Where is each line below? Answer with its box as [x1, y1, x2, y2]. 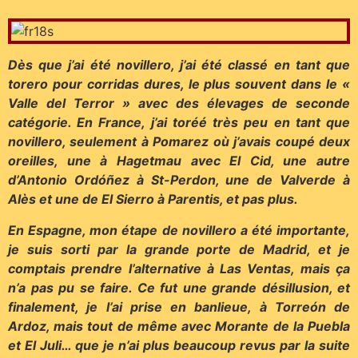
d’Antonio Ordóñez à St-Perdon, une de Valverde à [8, 172, 350, 189]
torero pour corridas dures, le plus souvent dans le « [8, 76, 350, 93]
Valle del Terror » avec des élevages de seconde [8, 95, 350, 112]
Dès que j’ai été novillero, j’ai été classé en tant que [8, 57, 350, 74]
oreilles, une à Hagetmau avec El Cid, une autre [8, 153, 350, 169]
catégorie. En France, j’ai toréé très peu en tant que [8, 114, 350, 131]
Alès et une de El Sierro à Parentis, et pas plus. [8, 191, 298, 208]
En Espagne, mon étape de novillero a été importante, [8, 221, 350, 238]
